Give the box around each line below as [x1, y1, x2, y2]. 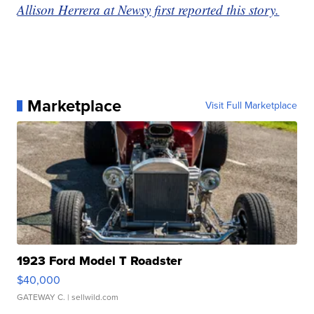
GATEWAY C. [17, 290, 66, 303]
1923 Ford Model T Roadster [17, 251, 183, 270]
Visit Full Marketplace [205, 97, 297, 113]
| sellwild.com [65, 290, 119, 303]
